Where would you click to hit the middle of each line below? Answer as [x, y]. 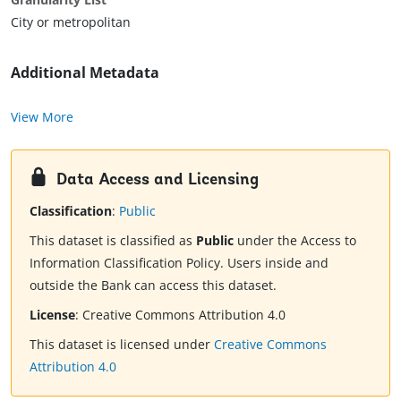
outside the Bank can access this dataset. [153, 286]
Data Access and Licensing [158, 180]
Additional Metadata [85, 72]
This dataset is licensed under [122, 345]
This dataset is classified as [113, 241]
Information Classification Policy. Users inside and [179, 263]
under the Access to [295, 241]
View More [42, 116]
